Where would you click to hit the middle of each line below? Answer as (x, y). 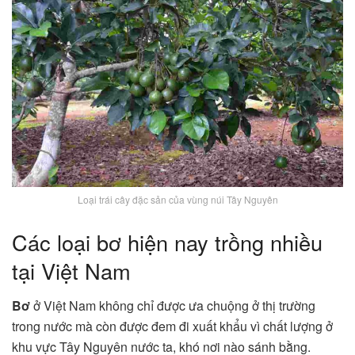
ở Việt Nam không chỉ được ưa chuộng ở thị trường (173, 306)
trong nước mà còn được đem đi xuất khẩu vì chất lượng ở (172, 326)
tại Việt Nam (71, 270)
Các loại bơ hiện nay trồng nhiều (167, 242)
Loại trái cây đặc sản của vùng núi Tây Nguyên (177, 200)
